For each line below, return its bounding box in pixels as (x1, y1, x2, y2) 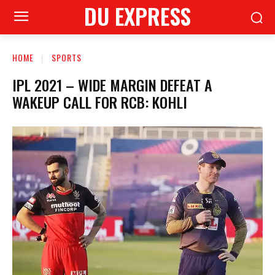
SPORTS (52, 51, 82, 64)
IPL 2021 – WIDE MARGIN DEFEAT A (12, 73, 212, 96)
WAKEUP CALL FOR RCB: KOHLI (12, 90, 187, 113)
